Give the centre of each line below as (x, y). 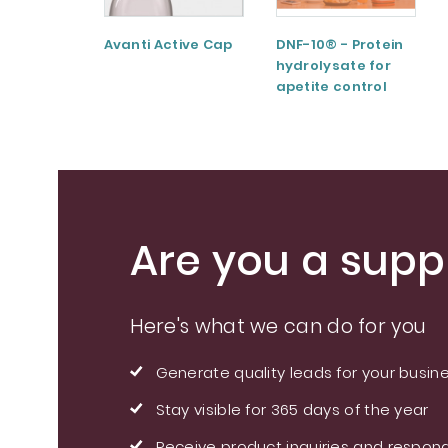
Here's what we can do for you (278, 326)
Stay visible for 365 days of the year (292, 409)
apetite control (331, 87)
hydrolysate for (333, 66)
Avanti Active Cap (168, 45)
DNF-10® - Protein (339, 45)
